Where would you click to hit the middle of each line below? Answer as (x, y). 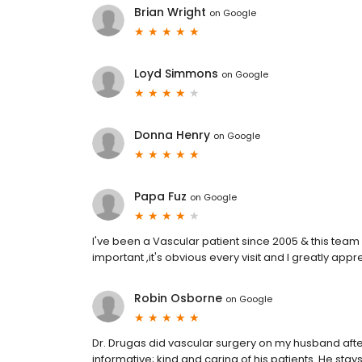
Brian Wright (170, 13)
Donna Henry (172, 135)
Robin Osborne (178, 299)
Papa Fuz (160, 197)
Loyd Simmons (176, 74)
